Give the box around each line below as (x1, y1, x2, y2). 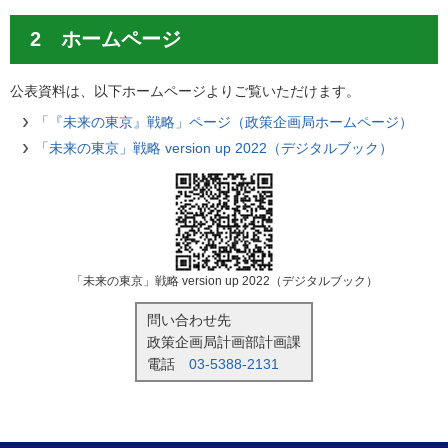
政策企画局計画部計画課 (147, 334, 301, 351)
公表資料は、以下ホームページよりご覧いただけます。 (10, 83, 360, 100)
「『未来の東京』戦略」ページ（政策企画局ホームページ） (35, 114, 414, 131)
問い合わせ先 (147, 312, 231, 329)
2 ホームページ (30, 28, 181, 51)
